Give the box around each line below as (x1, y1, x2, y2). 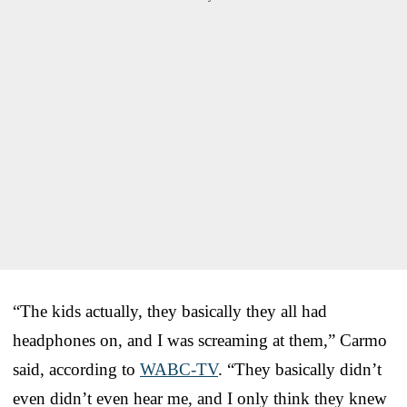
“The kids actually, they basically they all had (13, 301, 327, 321)
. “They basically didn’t (218, 359, 382, 379)
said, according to (13, 359, 140, 379)
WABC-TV (140, 359, 218, 379)
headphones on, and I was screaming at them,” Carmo (13, 330, 387, 350)
